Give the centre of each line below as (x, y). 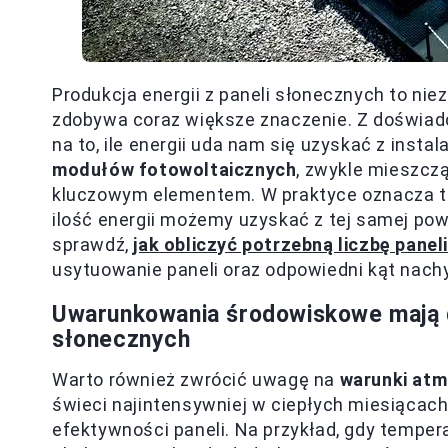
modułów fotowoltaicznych (174, 169)
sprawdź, (93, 244)
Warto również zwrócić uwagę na (196, 379)
